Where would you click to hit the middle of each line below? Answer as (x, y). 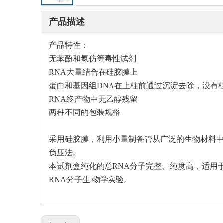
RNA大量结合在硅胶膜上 (93, 72)
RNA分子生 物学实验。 (90, 179)
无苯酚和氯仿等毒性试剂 (93, 58)
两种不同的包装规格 (85, 112)
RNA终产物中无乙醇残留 (93, 99)
